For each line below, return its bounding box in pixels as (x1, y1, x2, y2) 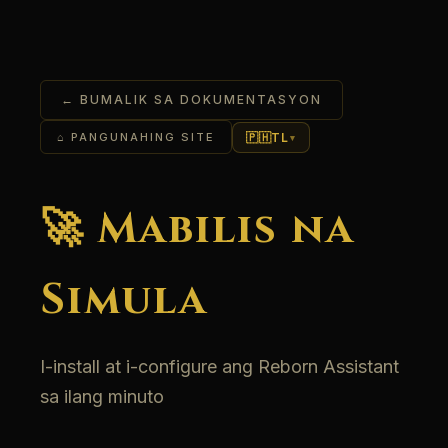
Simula (40, 272, 208, 329)
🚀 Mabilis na (40, 201, 355, 258)
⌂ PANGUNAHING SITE (57, 130, 215, 144)
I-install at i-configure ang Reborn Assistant (40, 356, 399, 377)
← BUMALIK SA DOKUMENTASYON (61, 92, 322, 107)
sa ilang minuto (40, 386, 164, 407)
